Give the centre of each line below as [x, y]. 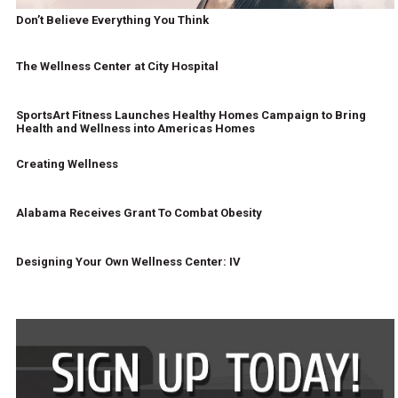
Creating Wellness [67, 164]
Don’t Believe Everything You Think [112, 20]
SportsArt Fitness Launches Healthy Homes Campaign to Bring [191, 115]
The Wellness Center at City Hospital [117, 67]
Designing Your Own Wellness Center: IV [128, 262]
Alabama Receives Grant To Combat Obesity [139, 213]
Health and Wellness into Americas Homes [135, 129]
